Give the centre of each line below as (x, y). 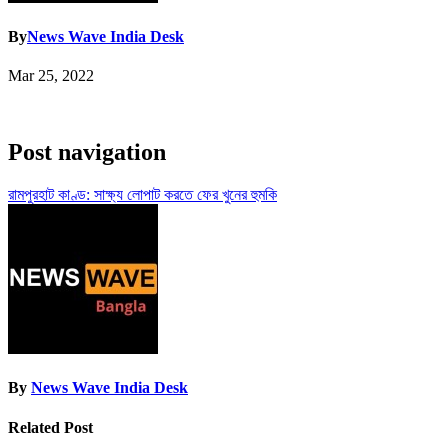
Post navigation (87, 152)
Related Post (50, 427)
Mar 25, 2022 (51, 76)
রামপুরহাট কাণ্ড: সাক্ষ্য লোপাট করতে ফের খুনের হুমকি (142, 195)
